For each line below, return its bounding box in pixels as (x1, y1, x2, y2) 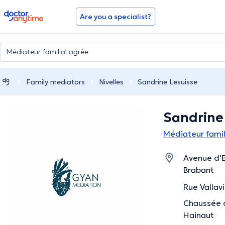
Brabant (183, 165, 214, 175)
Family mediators (26, 77, 85, 86)
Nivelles (99, 77, 124, 86)
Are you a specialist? (80, 12, 151, 21)
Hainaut (183, 210, 214, 220)
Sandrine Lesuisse (138, 77, 197, 86)
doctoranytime (4, 9, 60, 19)
